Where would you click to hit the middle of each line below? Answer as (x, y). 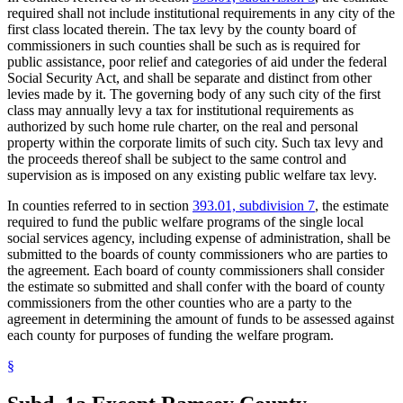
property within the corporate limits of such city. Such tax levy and (195, 142)
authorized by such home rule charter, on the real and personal (183, 126)
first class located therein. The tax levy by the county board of (182, 29)
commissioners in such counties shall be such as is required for (184, 45)
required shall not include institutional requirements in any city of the (201, 13)
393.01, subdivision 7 (254, 205)
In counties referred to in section (100, 205)
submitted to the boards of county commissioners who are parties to (197, 254)
